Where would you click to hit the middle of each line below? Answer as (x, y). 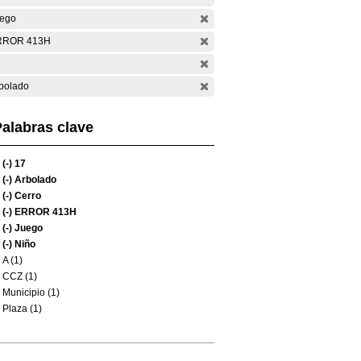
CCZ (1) (20, 276)
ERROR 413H (44, 212)
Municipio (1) (31, 293)
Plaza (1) (22, 309)
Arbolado (34, 180)
